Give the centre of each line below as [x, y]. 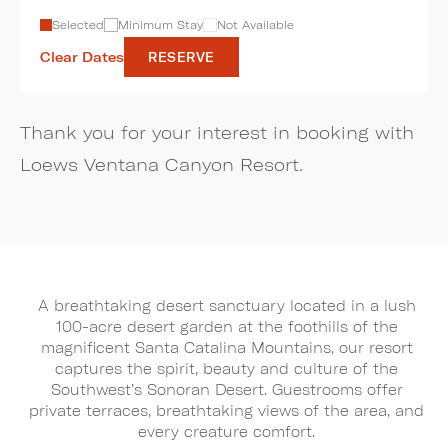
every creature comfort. [227, 432]
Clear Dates [82, 56]
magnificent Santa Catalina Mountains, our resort [226, 348]
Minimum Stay [160, 25]
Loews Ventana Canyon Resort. [161, 164]
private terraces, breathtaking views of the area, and [227, 411]
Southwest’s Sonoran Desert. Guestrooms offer [226, 390]
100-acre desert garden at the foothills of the [226, 327]
